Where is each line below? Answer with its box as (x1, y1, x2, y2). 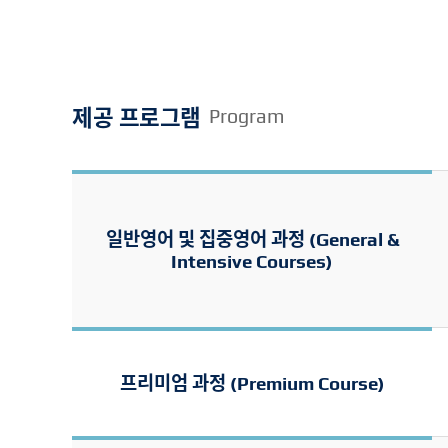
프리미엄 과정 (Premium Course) (119, 372, 385, 395)
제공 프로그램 (72, 100, 201, 134)
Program (208, 105, 285, 128)
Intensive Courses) (171, 250, 333, 273)
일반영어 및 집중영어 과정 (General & (105, 228, 399, 251)
